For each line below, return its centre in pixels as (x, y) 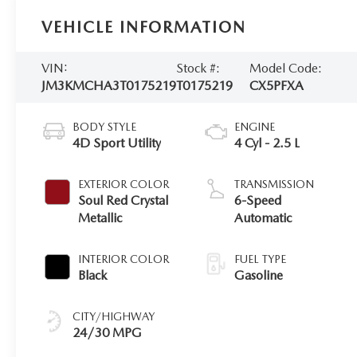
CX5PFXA (276, 86)
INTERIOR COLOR (124, 259)
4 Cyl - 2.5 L (267, 143)
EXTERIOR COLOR (124, 184)
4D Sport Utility (117, 143)
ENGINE (255, 127)
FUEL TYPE (261, 259)
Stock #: (198, 69)
